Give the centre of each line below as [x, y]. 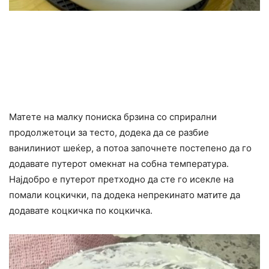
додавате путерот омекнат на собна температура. [119, 164]
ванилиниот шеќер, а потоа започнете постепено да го [130, 148]
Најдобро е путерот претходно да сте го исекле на [121, 180]
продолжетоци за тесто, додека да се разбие [109, 133]
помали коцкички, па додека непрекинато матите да [125, 195]
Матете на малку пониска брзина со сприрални [113, 117]
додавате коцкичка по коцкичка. [81, 211]
